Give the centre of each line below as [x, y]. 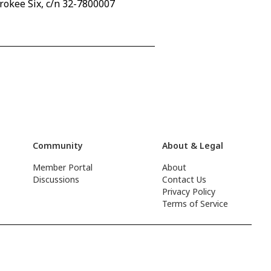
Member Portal [63, 167]
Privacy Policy [189, 191]
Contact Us [184, 179]
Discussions [56, 179]
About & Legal [193, 145]
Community [58, 145]
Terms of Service [195, 204]
